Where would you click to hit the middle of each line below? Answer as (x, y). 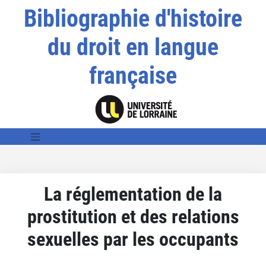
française (133, 76)
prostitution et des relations (133, 216)
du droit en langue (133, 47)
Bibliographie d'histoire (133, 19)
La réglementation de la (133, 194)
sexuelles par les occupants (133, 239)
